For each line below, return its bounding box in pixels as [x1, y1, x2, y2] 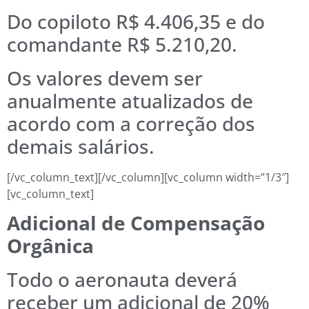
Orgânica [7, 232, 94, 259]
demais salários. [7, 132, 154, 159]
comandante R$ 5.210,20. [7, 30, 237, 57]
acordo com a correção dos [7, 110, 255, 137]
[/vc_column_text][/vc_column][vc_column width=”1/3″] [7, 169, 289, 185]
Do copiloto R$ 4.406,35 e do [7, 8, 265, 34]
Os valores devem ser [7, 64, 203, 91]
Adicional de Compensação [7, 210, 265, 237]
